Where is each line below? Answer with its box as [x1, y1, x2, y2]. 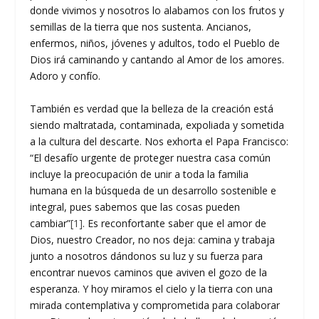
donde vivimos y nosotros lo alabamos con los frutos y [30, 4, 285, 18]
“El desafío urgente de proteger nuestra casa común [30, 150, 271, 164]
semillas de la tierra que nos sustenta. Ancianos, [30, 20, 252, 34]
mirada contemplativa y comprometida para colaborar [30, 298, 281, 312]
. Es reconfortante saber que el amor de [83, 216, 267, 230]
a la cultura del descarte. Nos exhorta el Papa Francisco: [30, 134, 289, 148]
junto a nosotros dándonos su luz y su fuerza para [30, 249, 263, 263]
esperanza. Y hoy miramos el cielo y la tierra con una [30, 281, 273, 296]
